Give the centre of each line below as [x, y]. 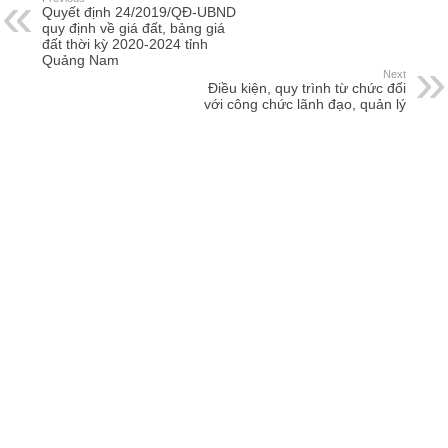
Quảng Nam [81, 59]
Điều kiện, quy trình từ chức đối [306, 87]
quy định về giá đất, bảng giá [134, 27]
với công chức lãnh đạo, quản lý [304, 103]
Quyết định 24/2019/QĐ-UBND [139, 11]
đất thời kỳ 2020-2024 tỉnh [125, 43]
